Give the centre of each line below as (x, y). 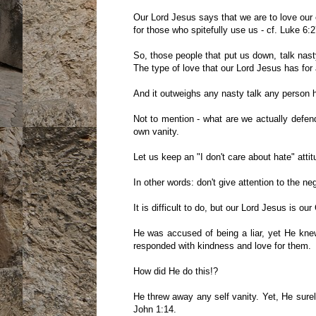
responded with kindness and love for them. (222, 246)
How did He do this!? (175, 272)
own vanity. (156, 132)
